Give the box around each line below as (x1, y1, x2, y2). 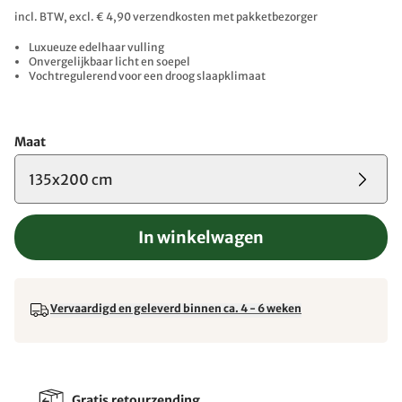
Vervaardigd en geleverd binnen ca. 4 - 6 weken (50, 301, 301, 315)
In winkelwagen (138, 227, 264, 248)
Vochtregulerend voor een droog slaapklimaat (29, 69, 266, 83)
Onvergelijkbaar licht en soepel (29, 55, 190, 68)
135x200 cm (29, 170, 113, 188)
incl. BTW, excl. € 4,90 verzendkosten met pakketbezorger (14, 10, 318, 23)
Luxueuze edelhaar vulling (29, 40, 164, 54)
